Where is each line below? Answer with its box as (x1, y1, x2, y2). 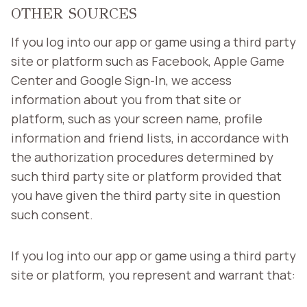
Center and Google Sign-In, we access (11, 71, 232, 88)
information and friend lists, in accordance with (11, 129, 288, 146)
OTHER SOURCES (11, 3, 137, 23)
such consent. (11, 206, 93, 223)
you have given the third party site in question (11, 186, 280, 204)
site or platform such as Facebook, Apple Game (11, 52, 284, 69)
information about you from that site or (11, 90, 241, 108)
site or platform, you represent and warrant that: (11, 266, 295, 283)
